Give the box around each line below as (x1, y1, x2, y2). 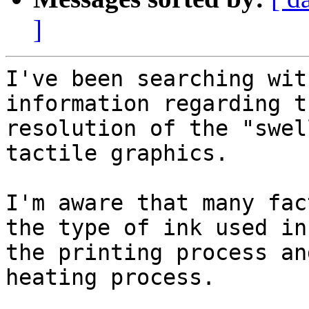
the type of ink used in (6, 215, 307, 241)
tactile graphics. (6, 141, 228, 166)
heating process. (6, 265, 215, 290)
